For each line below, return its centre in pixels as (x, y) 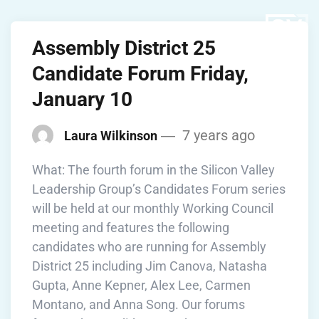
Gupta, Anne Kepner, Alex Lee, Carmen (141, 285)
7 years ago (217, 135)
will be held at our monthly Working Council (153, 208)
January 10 (82, 99)
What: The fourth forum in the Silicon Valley (153, 170)
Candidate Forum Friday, (140, 74)
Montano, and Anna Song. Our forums (138, 304)
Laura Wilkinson (111, 135)
